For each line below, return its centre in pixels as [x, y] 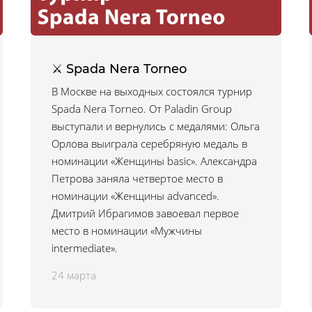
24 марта [74, 275]
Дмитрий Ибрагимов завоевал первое [145, 213]
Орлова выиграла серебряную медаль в [149, 143]
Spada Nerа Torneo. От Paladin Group [142, 109]
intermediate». [85, 248]
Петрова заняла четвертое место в [137, 178]
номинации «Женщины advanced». [135, 196]
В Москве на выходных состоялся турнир [152, 91]
